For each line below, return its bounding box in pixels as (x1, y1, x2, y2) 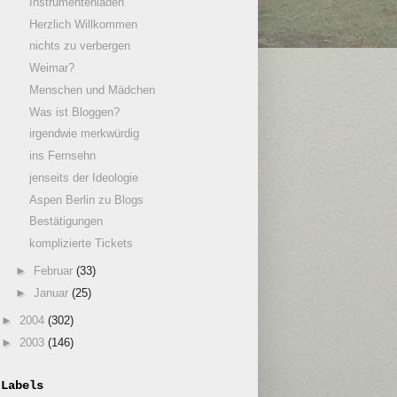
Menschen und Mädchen (29, 82, 156, 97)
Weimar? (29, 61, 75, 75)
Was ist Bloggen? (29, 105, 121, 119)
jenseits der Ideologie (29, 170, 139, 184)
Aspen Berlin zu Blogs (29, 192, 144, 206)
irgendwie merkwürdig (29, 127, 140, 141)
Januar (33, 286, 72, 300)
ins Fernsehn (29, 149, 97, 163)
